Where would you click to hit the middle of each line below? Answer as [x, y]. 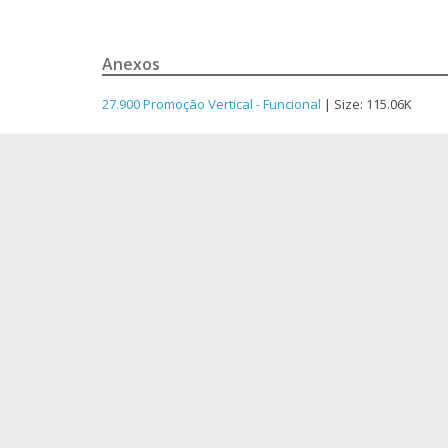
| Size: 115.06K [366, 104]
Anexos [131, 64]
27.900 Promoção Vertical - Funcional [211, 104]
